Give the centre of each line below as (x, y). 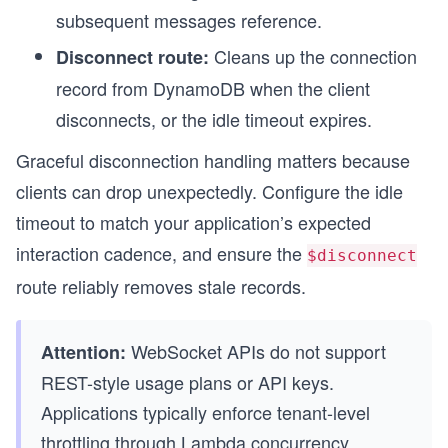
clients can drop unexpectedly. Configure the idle (209, 190)
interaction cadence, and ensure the (161, 252)
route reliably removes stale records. (161, 285)
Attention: (83, 351)
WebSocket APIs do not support (256, 350)
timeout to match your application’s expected (193, 221)
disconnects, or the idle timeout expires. (214, 118)
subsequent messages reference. (189, 19)
